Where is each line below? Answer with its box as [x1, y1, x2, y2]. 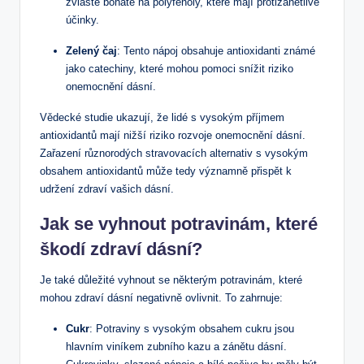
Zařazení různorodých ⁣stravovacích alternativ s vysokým [40, 146, 308, 159]
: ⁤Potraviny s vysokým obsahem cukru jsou [89, 322, 294, 335]
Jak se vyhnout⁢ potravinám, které [40, 213, 318, 234]
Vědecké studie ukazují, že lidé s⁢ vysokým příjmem [40, 110, 284, 123]
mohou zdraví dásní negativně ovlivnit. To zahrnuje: [40, 291, 283, 304]
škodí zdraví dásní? [40, 238, 202, 259]
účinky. [66, 13, 99, 26]
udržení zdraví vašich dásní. [40, 182, 174, 195]
